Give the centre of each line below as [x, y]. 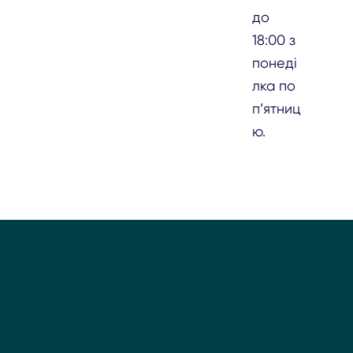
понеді [275, 62]
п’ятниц [277, 108]
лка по [274, 85]
